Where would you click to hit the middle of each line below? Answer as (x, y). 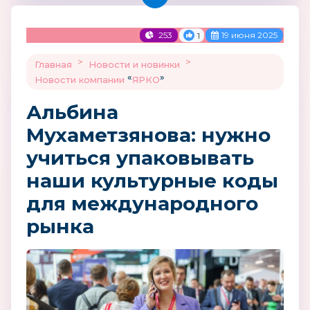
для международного (142, 203)
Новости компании (80, 80)
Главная (53, 64)
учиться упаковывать (140, 158)
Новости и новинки (134, 64)
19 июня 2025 (249, 35)
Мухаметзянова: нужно (148, 135)
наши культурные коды (152, 181)
